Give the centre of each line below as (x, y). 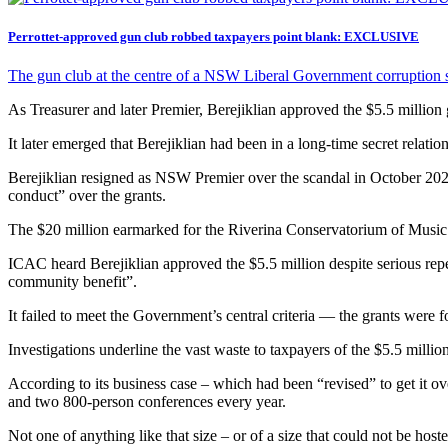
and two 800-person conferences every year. (147, 402)
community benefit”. (72, 282)
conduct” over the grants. (87, 196)
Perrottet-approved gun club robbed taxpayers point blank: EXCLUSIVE (213, 37)
